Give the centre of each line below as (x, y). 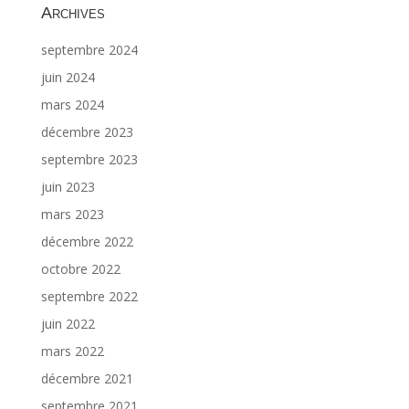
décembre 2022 (87, 242)
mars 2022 (72, 351)
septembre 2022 (89, 297)
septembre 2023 (89, 160)
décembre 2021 (87, 379)
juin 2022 (68, 324)
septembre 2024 (89, 50)
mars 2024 (72, 105)
